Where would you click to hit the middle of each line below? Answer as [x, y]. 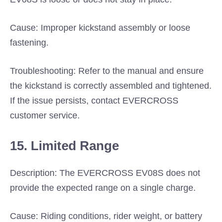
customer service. [45, 115]
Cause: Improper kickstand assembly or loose [100, 28]
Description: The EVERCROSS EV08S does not [105, 173]
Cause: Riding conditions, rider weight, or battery [106, 216]
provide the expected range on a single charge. [103, 188]
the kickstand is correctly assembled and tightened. [111, 86]
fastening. [29, 43]
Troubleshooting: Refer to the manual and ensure [107, 71]
